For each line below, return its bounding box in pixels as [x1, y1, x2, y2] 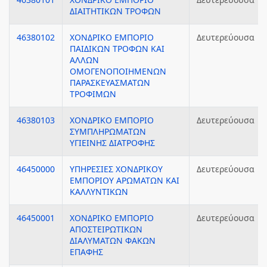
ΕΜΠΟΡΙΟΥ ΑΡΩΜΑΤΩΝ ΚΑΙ [70, 175, 179, 186]
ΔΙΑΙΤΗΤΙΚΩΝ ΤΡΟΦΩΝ [70, 5, 161, 17]
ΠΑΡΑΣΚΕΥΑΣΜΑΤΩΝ [70, 77, 150, 88]
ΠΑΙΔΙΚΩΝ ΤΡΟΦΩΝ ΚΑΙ [70, 43, 164, 54]
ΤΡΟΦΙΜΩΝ [70, 88, 116, 100]
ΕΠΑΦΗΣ [70, 246, 103, 257]
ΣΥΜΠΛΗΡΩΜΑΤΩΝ [70, 126, 146, 137]
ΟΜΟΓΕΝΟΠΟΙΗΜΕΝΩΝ [70, 66, 166, 77]
